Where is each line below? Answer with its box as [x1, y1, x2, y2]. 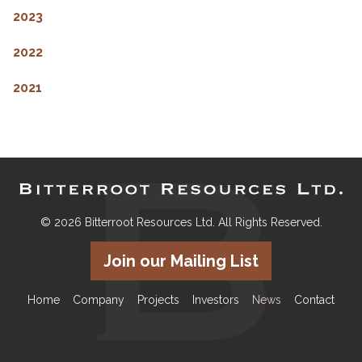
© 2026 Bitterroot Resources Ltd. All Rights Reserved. [40, 216, 322, 229]
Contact [294, 293, 335, 307]
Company [73, 293, 124, 307]
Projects [137, 293, 179, 307]
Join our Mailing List [103, 251, 259, 271]
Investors [192, 293, 239, 307]
